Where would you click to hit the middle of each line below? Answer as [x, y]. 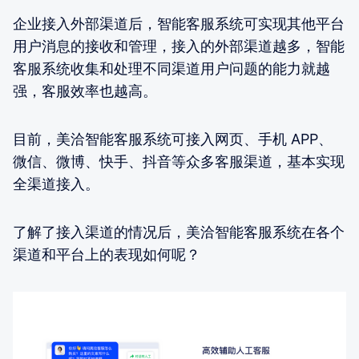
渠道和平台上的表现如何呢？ [107, 254]
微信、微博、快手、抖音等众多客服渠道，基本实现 [179, 161]
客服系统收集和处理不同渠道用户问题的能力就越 [171, 68]
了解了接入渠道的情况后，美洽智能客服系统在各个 [179, 232]
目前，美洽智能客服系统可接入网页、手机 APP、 [173, 139]
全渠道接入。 [56, 184]
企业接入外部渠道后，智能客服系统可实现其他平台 [179, 23]
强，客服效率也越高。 [85, 91]
